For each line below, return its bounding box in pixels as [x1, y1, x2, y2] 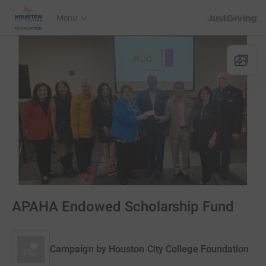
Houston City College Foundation [108, 243, 249, 255]
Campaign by [50, 243, 106, 255]
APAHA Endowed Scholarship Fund [12, 198, 235, 215]
